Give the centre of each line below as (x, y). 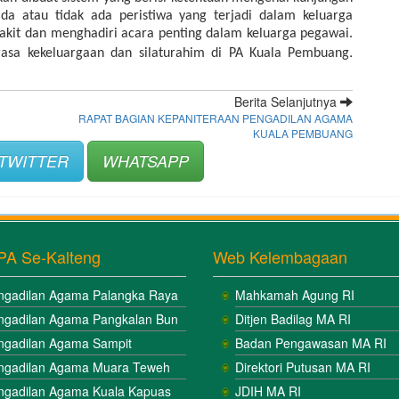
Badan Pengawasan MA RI (311, 342)
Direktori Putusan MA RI (303, 366)
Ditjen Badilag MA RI (293, 318)
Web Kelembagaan (280, 256)
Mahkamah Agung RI (295, 294)
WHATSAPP (146, 160)
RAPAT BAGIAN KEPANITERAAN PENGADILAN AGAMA (216, 118)
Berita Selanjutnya (288, 101)
